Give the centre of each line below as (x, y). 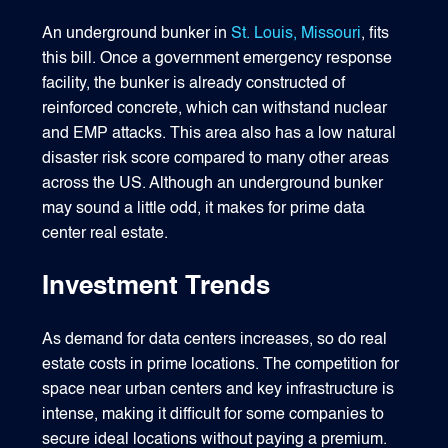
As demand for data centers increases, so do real (215, 340)
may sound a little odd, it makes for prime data (204, 209)
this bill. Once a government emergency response (217, 59)
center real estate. (105, 234)
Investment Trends (156, 287)
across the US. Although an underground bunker (213, 184)
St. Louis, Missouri (296, 34)
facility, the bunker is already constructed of (194, 84)
